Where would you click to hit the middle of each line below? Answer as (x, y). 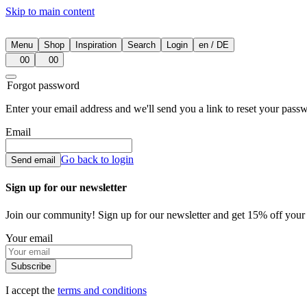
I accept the (32, 290)
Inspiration (96, 45)
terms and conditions (102, 290)
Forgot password (43, 85)
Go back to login (97, 159)
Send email (33, 160)
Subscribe (31, 266)
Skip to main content (50, 11)
